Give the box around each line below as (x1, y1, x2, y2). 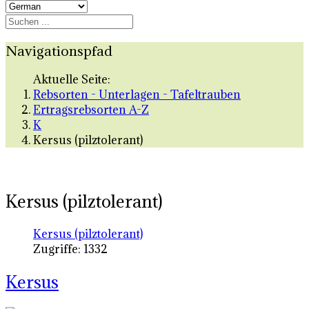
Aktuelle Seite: (33, 72, 116, 88)
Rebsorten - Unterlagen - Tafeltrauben (33, 87, 241, 103)
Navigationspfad (6, 41, 112, 59)
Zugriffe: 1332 (33, 241, 108, 257)
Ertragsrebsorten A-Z (33, 102, 149, 118)
